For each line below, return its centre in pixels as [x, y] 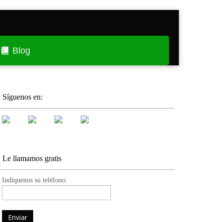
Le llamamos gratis [32, 159]
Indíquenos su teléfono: [35, 180]
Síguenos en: [23, 97]
